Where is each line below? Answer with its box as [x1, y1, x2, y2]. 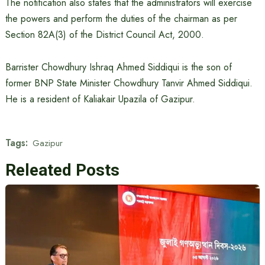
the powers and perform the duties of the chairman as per [5, 12, 237, 25]
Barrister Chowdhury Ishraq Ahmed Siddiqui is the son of [5, 60, 232, 74]
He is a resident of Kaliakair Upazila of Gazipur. [5, 92, 195, 106]
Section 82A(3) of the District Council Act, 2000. [5, 28, 204, 41]
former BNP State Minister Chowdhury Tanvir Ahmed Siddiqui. [5, 76, 253, 90]
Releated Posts [5, 160, 119, 180]
